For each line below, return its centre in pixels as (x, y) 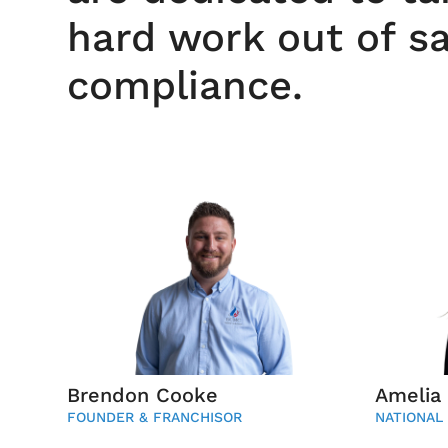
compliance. (185, 86)
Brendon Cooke (143, 395)
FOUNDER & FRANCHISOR (155, 417)
